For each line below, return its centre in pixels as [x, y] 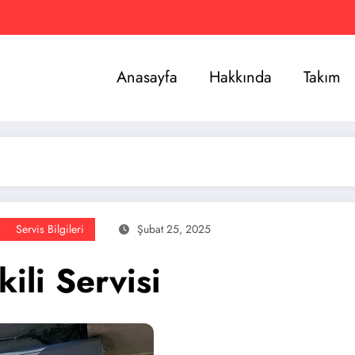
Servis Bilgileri [50, 229]
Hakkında [240, 78]
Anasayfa [147, 78]
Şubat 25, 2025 [174, 229]
